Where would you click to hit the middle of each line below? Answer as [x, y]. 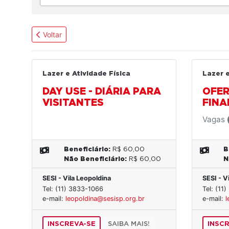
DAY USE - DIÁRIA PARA [102, 92]
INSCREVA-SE [72, 224]
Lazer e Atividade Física [86, 74]
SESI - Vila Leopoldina [77, 178]
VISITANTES [73, 103]
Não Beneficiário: [95, 159]
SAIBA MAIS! [129, 224]
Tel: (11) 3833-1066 [73, 189]
